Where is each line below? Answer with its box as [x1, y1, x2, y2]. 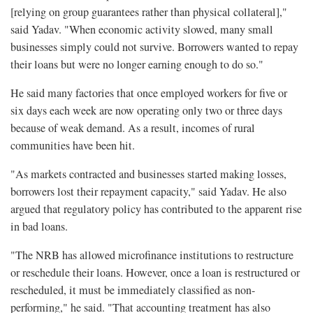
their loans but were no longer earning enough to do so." [10, 57, 263, 73]
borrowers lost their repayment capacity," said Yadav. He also [10, 184, 286, 200]
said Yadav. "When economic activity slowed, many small [10, 22, 273, 38]
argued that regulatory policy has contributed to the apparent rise [10, 201, 302, 217]
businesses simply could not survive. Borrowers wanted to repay [10, 39, 298, 55]
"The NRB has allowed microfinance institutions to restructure [10, 247, 293, 263]
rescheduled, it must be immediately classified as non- [10, 282, 255, 298]
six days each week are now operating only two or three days [10, 103, 282, 119]
